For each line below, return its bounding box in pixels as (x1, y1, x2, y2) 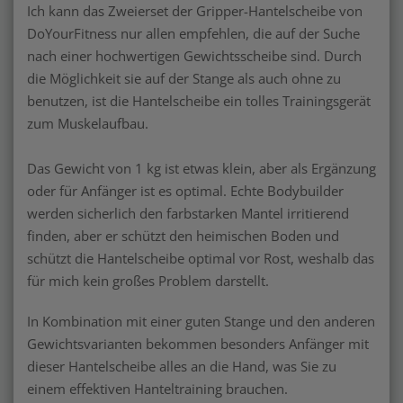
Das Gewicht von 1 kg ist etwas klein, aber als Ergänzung (27, 158, 376, 177)
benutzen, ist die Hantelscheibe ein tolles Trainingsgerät (27, 91, 371, 110)
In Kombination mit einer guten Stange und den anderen (27, 311, 375, 330)
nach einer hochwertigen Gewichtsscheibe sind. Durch (27, 46, 362, 65)
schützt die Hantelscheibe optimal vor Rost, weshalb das (27, 248, 374, 267)
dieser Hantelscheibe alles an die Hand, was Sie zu (27, 356, 336, 375)
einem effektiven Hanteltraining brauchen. (27, 379, 288, 398)
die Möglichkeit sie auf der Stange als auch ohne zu (27, 68, 341, 87)
